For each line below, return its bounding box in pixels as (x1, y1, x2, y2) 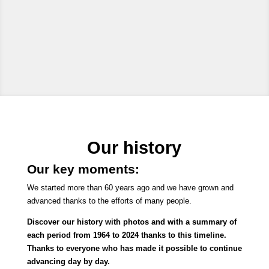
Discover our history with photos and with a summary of (26, 217, 237, 226)
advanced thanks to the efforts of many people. (26, 196, 192, 205)
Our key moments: (26, 162, 139, 176)
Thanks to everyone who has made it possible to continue (26, 243, 242, 253)
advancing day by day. (26, 256, 110, 266)
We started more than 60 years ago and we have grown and (26, 183, 234, 192)
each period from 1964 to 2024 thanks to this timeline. (26, 230, 226, 240)
